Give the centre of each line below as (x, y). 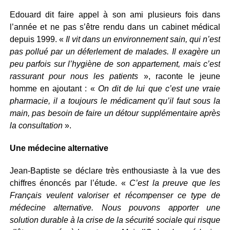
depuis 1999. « (37, 39)
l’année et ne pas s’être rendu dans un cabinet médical (115, 27)
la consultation (36, 126)
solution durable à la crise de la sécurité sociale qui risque (115, 220)
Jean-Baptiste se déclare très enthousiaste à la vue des (115, 171)
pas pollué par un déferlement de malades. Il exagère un (115, 52)
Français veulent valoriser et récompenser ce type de (115, 195)
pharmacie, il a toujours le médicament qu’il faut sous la (115, 101)
